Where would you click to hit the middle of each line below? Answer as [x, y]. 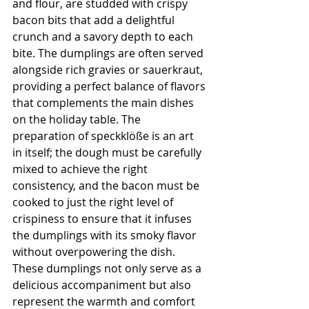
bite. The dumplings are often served [109, 53]
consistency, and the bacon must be [107, 185]
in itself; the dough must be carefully [108, 152]
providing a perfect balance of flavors [110, 86]
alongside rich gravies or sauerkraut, [109, 69]
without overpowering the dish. [95, 251]
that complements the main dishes [104, 102]
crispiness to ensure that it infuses [103, 218]
